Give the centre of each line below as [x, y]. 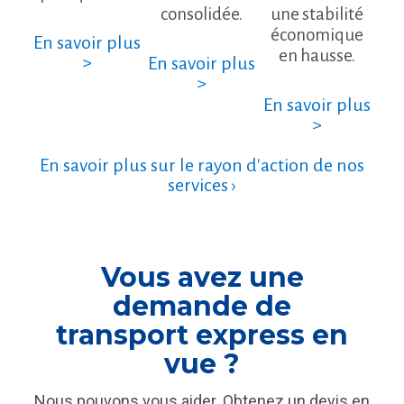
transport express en [202, 335]
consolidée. [202, 14]
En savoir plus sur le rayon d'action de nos [202, 165]
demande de [202, 307]
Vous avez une [202, 278]
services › [202, 185]
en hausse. [317, 55]
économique [317, 34]
